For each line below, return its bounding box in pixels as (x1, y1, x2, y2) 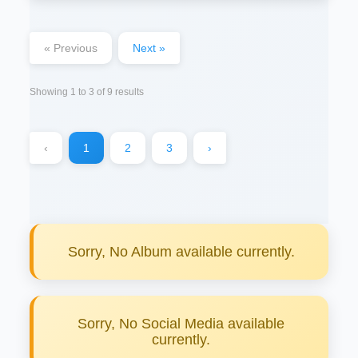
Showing (30, 86, 71, 97)
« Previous (44, 42, 98, 54)
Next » (133, 42, 166, 54)
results (113, 86, 145, 97)
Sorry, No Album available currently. (67, 244, 295, 260)
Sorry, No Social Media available (78, 316, 284, 332)
